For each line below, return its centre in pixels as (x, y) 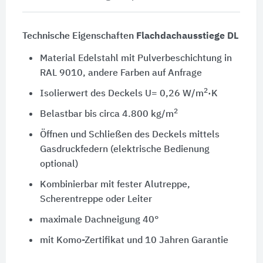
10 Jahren (167, 241)
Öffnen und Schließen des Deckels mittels (129, 135)
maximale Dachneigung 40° (99, 220)
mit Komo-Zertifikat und (92, 241)
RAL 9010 (61, 74)
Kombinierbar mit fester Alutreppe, (115, 185)
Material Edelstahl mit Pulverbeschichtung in (136, 59)
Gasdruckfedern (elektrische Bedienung (124, 150)
